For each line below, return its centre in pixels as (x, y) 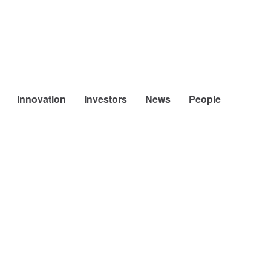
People (205, 99)
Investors (106, 99)
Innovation (41, 99)
